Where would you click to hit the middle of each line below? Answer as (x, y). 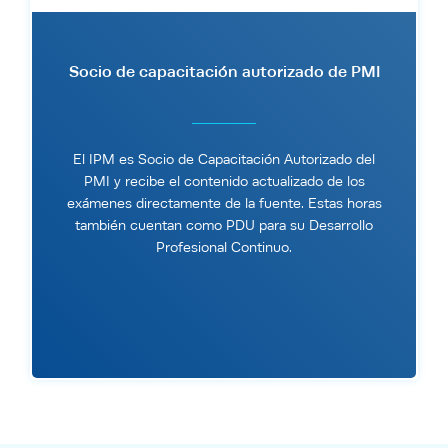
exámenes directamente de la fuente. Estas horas (224, 203)
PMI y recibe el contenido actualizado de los (224, 181)
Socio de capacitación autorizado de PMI (224, 71)
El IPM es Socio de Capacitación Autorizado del (224, 159)
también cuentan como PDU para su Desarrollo (224, 225)
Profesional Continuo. (224, 247)
